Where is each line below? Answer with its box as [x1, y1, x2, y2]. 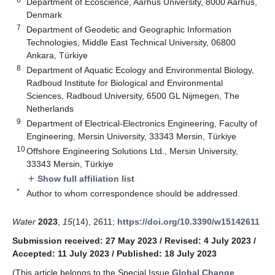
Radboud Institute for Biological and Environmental [26, 77, 223, 88]
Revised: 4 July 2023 [165, 235, 251, 246]
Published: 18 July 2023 [117, 248, 217, 258]
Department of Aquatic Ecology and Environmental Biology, [26, 64, 255, 75]
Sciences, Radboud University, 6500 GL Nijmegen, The [26, 90, 240, 101]
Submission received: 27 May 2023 [12, 235, 157, 246]
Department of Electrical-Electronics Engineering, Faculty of [26, 118, 258, 128]
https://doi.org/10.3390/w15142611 [117, 216, 260, 227]
